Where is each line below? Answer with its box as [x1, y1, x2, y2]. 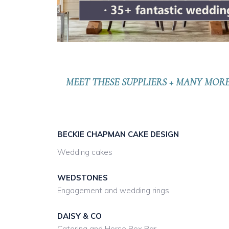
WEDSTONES [57, 173, 108, 182]
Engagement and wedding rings [57, 186, 169, 195]
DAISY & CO [57, 211, 102, 221]
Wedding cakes [57, 147, 112, 157]
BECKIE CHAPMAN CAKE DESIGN [57, 129, 179, 139]
